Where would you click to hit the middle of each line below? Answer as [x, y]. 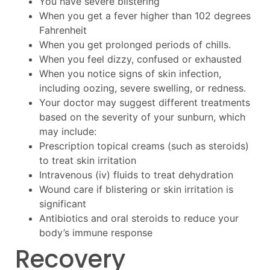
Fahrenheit [63, 30]
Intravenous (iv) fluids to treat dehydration [136, 174]
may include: [68, 131]
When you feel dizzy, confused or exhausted [140, 59]
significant [63, 203]
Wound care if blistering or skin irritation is [136, 189]
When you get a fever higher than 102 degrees [145, 15]
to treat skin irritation [88, 160]
